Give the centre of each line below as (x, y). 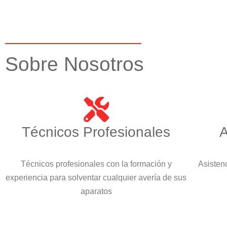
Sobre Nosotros (74, 64)
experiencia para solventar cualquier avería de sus (96, 177)
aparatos (96, 191)
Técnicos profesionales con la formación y (96, 164)
